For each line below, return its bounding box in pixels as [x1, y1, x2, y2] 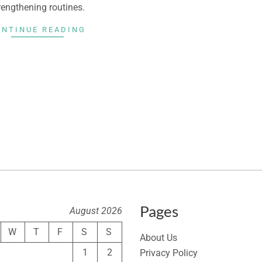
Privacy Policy [140, 247, 198, 259]
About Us [140, 232, 177, 244]
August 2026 [69, 205, 122, 217]
